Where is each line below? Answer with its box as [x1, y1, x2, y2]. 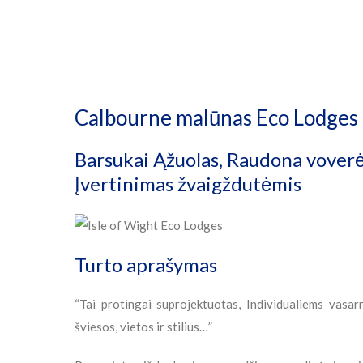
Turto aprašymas [75, 253, 217, 277]
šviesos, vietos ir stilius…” [75, 319, 212, 335]
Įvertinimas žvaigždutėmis [75, 172, 301, 195]
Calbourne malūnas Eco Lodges [75, 105, 358, 130]
